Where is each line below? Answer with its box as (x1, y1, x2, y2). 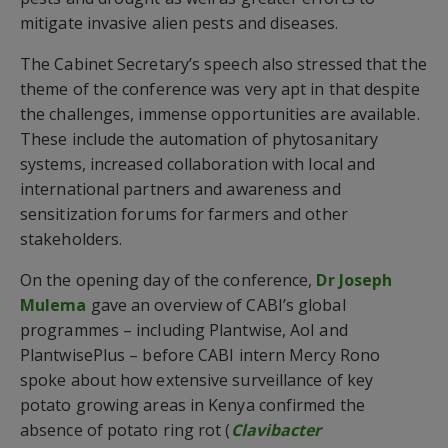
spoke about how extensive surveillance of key (20, 368, 374, 391)
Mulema (20, 293, 87, 316)
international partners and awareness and (20, 177, 341, 200)
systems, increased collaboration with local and (20, 152, 376, 175)
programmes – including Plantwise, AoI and (20, 318, 348, 341)
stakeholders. (20, 227, 123, 250)
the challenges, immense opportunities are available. (20, 102, 420, 125)
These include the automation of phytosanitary (20, 127, 379, 150)
